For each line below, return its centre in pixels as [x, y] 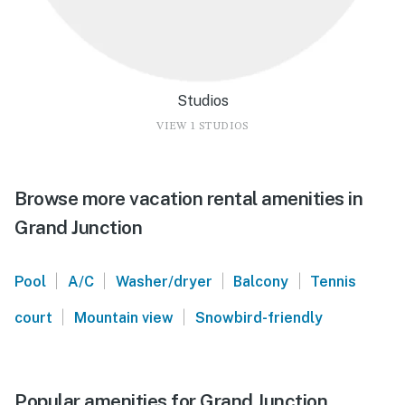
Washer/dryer [164, 281]
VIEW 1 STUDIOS [202, 126]
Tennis [334, 281]
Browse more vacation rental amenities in [188, 198]
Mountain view [123, 317]
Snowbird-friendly [259, 317]
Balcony [261, 281]
